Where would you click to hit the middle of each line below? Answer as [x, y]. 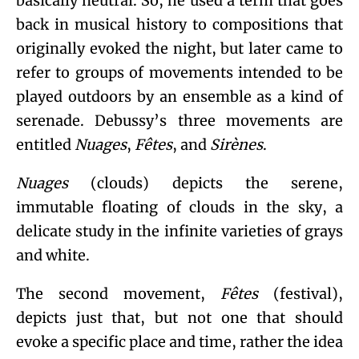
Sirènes [236, 144]
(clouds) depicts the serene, [206, 183]
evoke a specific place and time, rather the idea [179, 341]
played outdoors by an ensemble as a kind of [179, 96]
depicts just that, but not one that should [179, 317]
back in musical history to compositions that [179, 24]
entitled [45, 144]
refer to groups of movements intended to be [179, 72]
